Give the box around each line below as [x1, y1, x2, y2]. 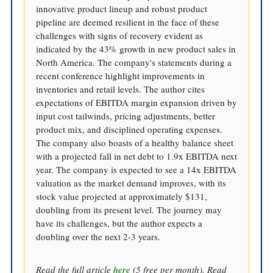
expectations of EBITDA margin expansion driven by [36, 96, 237, 108]
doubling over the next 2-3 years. [36, 230, 160, 243]
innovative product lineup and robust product [36, 2, 207, 15]
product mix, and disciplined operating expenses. [36, 122, 222, 135]
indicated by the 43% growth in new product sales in [36, 42, 236, 55]
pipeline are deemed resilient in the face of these [36, 15, 219, 28]
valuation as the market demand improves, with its [36, 176, 226, 189]
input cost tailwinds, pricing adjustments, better [36, 109, 215, 122]
